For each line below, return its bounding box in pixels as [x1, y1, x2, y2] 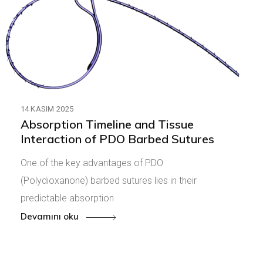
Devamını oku [20, 211, 81, 222]
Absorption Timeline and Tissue [20, 116, 194, 131]
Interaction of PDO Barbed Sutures [20, 131, 214, 146]
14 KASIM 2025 [20, 104, 74, 113]
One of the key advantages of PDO [20, 157, 163, 168]
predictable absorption [20, 192, 114, 204]
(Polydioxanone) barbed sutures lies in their [20, 174, 197, 186]
